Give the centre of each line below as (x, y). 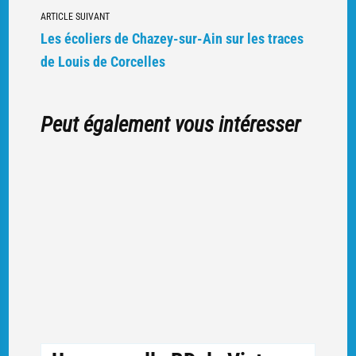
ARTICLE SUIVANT (75, 17)
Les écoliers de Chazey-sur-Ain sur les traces (172, 39)
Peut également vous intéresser (170, 125)
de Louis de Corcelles (103, 62)
